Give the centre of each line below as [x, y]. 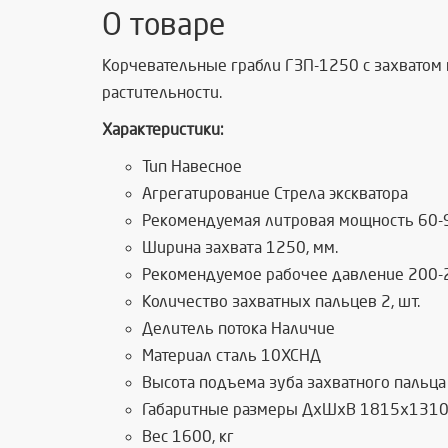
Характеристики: [163, 130]
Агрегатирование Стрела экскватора [275, 194]
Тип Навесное [192, 167]
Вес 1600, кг [188, 437]
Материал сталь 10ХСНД [231, 356]
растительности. [162, 93]
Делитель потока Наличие [238, 329]
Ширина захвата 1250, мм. [240, 248]
